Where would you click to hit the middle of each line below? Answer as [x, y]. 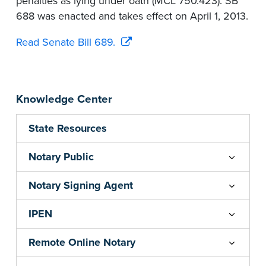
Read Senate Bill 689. [66, 42]
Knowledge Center [64, 99]
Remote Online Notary [82, 243]
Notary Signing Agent [81, 186]
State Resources [68, 129]
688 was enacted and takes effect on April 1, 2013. [132, 16]
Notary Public [61, 157]
